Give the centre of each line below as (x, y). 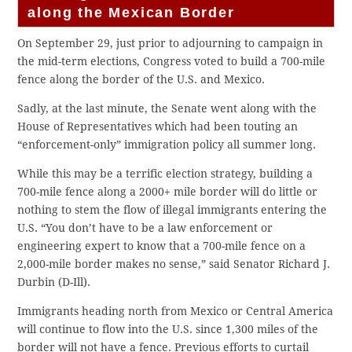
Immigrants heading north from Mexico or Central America (176, 312)
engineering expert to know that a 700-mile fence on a (162, 246)
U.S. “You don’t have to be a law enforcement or (145, 228)
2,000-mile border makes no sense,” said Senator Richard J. (174, 264)
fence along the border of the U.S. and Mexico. (141, 80)
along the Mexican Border (131, 13)
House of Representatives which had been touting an (158, 127)
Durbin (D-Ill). (54, 282)
